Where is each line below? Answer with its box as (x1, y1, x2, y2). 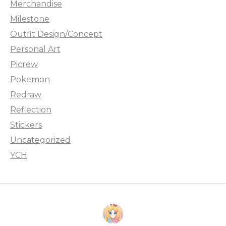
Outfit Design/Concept (10, 29, 102, 39)
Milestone (10, 14, 49, 24)
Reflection (10, 105, 51, 115)
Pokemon (10, 75, 50, 85)
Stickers (10, 120, 42, 130)
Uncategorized (10, 135, 71, 145)
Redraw (10, 90, 41, 100)
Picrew (10, 60, 38, 70)
